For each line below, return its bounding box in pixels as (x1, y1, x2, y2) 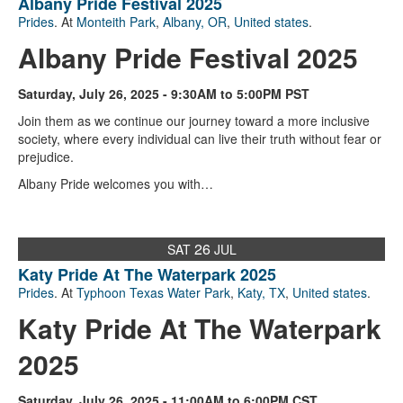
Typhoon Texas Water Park (76, 283, 230, 302)
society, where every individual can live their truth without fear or (18, 130, 381, 148)
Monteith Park (76, 13, 156, 31)
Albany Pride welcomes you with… (18, 175, 213, 193)
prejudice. (18, 148, 74, 166)
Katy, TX (237, 283, 285, 302)
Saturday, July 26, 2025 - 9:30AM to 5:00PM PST (18, 85, 309, 103)
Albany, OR (163, 13, 227, 31)
